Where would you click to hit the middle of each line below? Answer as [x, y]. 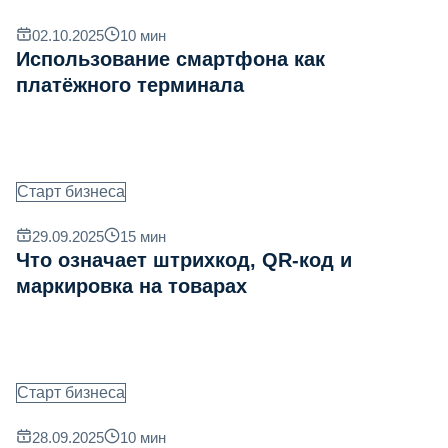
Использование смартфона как [170, 59]
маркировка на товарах [131, 286]
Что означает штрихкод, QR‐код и [184, 260]
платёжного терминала [130, 85]
